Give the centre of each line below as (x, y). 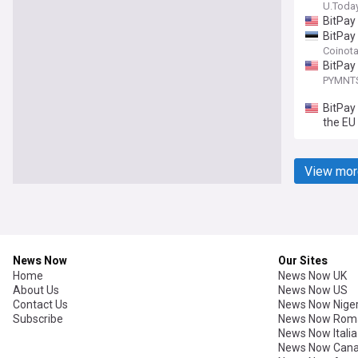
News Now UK (312, 276)
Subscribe (38, 319)
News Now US (313, 290)
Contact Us (40, 305)
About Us (36, 290)
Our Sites (303, 261)
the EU (339, 123)
